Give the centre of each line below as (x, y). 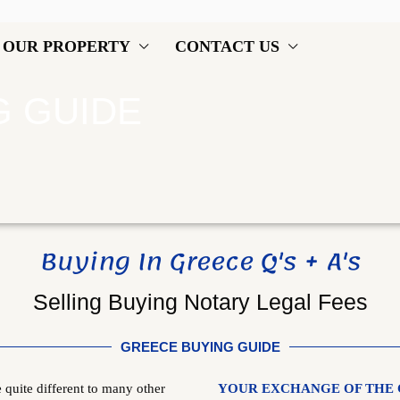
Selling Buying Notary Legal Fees (200, 302)
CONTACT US (227, 46)
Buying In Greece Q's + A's (200, 262)
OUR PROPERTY (67, 46)
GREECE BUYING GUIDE (200, 347)
